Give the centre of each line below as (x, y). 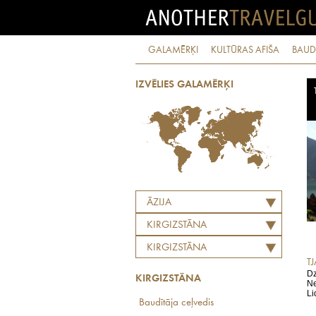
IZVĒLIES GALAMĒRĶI (184, 85)
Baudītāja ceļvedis (176, 303)
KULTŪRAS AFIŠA (245, 50)
